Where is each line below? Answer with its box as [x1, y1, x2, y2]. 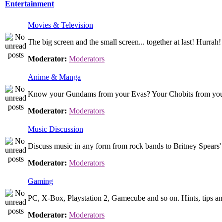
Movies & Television [28, 21, 93, 29]
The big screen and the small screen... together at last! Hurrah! [28, 38, 221, 46]
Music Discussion [28, 125, 83, 133]
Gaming [28, 177, 53, 185]
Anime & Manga [28, 73, 81, 81]
